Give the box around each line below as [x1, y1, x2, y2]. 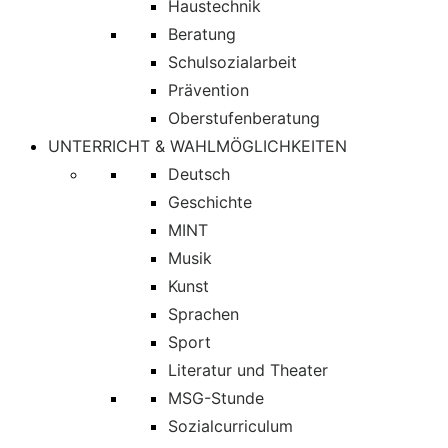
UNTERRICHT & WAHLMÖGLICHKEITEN [48, 136, 347, 156]
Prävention [168, 80, 249, 100]
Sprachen [168, 304, 239, 324]
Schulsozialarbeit [168, 52, 297, 72]
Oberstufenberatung [168, 108, 320, 128]
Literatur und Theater [168, 360, 328, 380]
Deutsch [168, 164, 230, 184]
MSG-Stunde [168, 388, 264, 408]
